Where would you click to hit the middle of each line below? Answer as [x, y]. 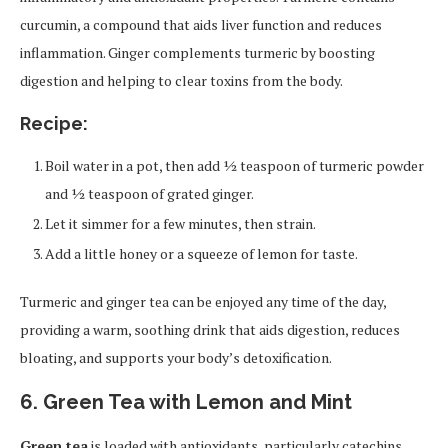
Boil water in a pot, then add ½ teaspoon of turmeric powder [234, 166]
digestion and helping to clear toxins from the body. [181, 81]
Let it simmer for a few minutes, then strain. [180, 224]
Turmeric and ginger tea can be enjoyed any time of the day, [203, 302]
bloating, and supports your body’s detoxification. [176, 358]
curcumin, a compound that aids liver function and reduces [201, 25]
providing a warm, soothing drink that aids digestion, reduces [210, 330]
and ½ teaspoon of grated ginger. [149, 194]
